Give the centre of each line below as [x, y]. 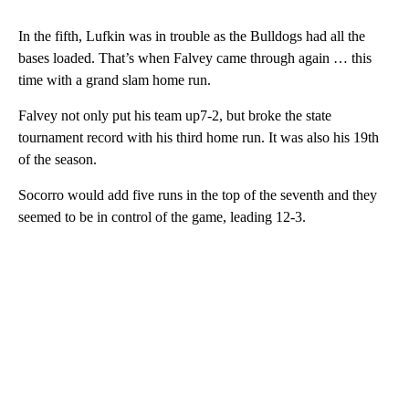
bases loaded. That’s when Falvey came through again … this [195, 58]
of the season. [58, 160]
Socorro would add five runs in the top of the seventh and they [198, 195]
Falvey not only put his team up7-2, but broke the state [175, 116]
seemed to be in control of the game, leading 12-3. [162, 217]
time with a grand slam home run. [115, 80]
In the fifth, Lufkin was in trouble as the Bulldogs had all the [192, 37]
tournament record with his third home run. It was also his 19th [199, 138]
